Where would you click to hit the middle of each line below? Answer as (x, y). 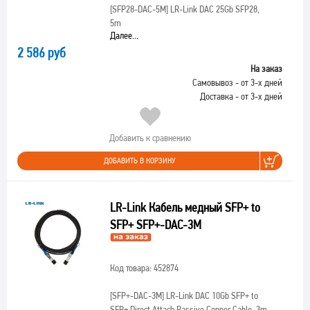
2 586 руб (42, 53)
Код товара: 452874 (144, 268)
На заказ (266, 69)
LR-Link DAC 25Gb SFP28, (213, 9)
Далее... (124, 35)
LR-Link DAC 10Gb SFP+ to (211, 295)
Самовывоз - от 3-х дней (237, 82)
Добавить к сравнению (150, 138)
